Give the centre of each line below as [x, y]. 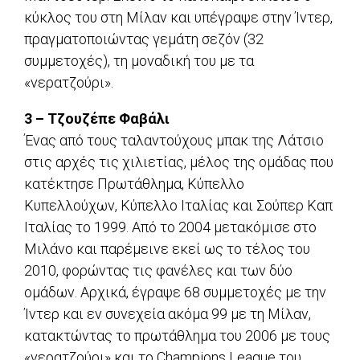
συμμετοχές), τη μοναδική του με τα [139, 61]
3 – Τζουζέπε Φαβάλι [97, 119]
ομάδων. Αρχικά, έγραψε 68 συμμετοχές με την [175, 292]
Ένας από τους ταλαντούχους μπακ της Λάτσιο [174, 141]
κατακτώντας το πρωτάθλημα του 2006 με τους [177, 336]
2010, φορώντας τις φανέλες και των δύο [158, 271]
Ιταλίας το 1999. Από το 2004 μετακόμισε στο [170, 227]
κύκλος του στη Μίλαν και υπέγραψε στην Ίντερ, [178, 18]
